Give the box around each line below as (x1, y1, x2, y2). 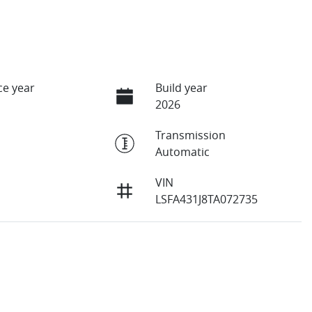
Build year (155, 80, 208, 96)
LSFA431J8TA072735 (155, 192, 258, 208)
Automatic (155, 144, 210, 160)
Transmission (155, 127, 226, 143)
